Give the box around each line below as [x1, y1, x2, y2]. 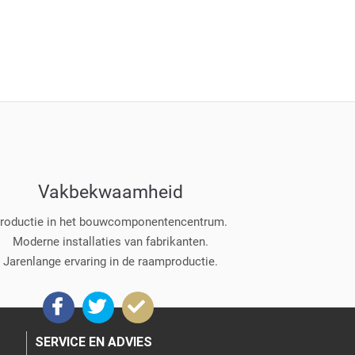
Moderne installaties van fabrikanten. [12, 234, 208, 249]
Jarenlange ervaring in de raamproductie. [2, 254, 218, 269]
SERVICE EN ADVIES [34, 334, 152, 349]
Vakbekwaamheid [37, 181, 183, 203]
